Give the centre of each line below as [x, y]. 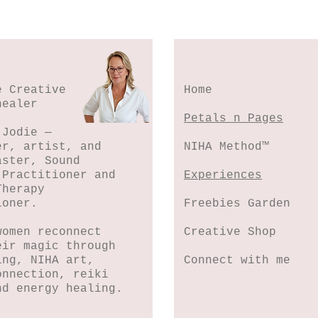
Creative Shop [230, 232]
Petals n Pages [234, 119]
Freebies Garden [237, 204]
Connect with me [237, 261]
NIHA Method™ [226, 147]
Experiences [223, 175]
